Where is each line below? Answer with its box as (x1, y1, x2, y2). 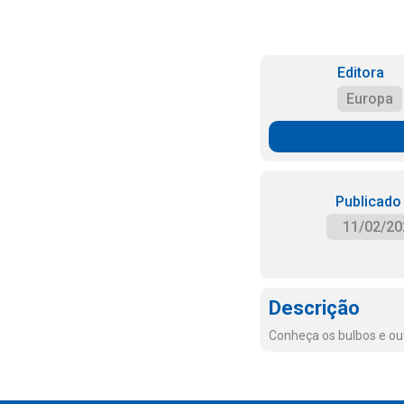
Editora (336, 64, 384, 81)
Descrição (269, 297, 360, 319)
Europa (345, 90, 393, 107)
